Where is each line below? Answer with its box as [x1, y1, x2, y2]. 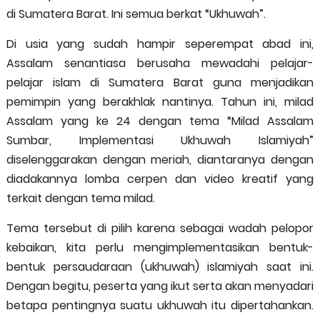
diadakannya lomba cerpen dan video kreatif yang [6, 171, 314, 187]
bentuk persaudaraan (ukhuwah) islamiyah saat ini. [6, 259, 314, 275]
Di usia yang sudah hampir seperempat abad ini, [6, 36, 314, 52]
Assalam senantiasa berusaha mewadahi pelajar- [6, 55, 314, 71]
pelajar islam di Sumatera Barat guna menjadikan [6, 74, 314, 91]
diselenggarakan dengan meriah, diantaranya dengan [6, 151, 314, 168]
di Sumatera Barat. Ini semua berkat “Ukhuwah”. [6, 6, 266, 22]
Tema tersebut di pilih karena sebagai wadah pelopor [6, 220, 314, 236]
